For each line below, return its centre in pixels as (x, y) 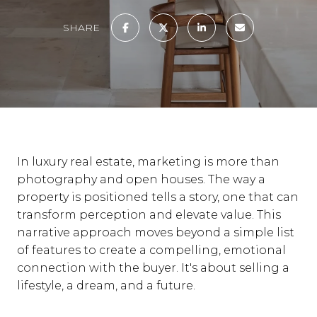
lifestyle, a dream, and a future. (106, 286)
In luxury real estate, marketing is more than (148, 162)
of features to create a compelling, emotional (151, 250)
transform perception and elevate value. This (149, 215)
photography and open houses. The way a (141, 179)
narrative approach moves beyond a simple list (156, 232)
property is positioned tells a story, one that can (158, 197)
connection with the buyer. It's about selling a (153, 268)
